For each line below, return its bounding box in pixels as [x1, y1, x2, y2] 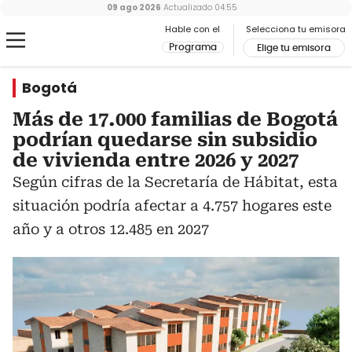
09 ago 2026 [107, 2, 161, 13]
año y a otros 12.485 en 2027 [13, 221, 209, 237]
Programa [169, 42, 217, 52]
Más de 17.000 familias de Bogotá [13, 108, 338, 130]
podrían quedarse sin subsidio [13, 129, 317, 151]
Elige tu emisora [257, 43, 331, 53]
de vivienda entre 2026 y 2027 [13, 149, 299, 171]
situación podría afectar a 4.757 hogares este [13, 197, 332, 214]
